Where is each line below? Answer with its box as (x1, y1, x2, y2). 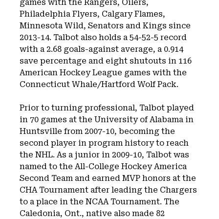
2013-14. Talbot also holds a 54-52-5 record (20, 33, 187, 42)
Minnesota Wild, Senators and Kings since (20, 21, 191, 30)
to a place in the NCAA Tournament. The (20, 197, 179, 206)
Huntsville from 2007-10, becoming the (20, 127, 175, 136)
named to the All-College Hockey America (20, 162, 187, 171)
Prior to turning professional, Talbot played (20, 103, 194, 112)
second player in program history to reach (20, 138, 189, 148)
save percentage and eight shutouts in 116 (20, 56, 192, 66)
